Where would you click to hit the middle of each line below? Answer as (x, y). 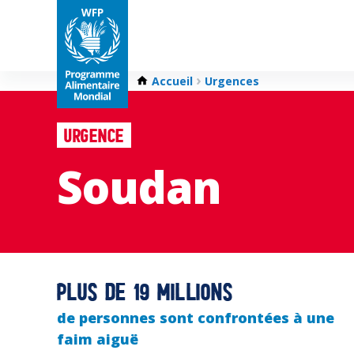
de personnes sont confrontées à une (196, 317)
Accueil (172, 81)
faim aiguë (98, 339)
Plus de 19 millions (145, 294)
